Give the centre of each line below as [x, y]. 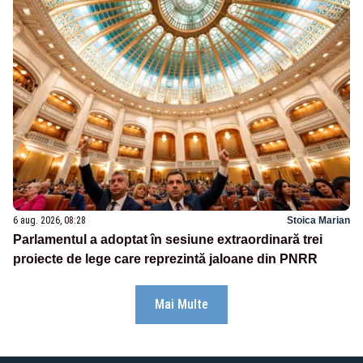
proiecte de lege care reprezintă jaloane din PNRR [165, 259]
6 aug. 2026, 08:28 [49, 221]
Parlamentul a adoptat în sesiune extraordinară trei [168, 240]
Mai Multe [181, 305]
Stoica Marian [318, 221]
